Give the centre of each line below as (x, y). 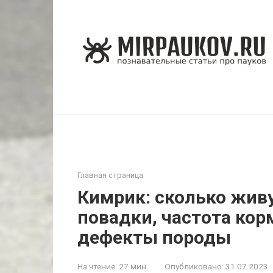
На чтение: (97, 266)
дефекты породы (154, 237)
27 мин (132, 266)
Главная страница (110, 175)
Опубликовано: (194, 266)
